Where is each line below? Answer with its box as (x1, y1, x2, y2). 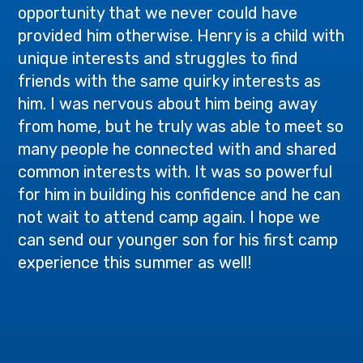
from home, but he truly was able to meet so (18, 117, 344, 136)
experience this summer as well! (18, 253, 252, 272)
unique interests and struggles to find (18, 49, 299, 68)
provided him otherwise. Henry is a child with (18, 26, 345, 45)
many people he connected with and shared (18, 139, 338, 159)
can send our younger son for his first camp (18, 230, 339, 250)
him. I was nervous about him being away (18, 94, 318, 113)
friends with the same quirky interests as (18, 71, 322, 91)
